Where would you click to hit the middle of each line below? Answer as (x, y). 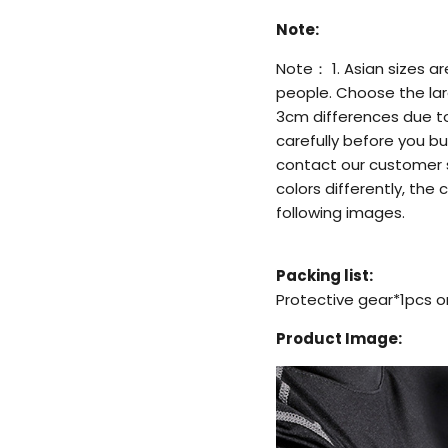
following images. (340, 213)
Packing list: (324, 276)
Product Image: (338, 339)
